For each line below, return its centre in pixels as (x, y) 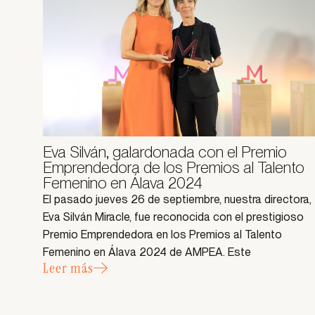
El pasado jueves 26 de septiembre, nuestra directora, (178, 200)
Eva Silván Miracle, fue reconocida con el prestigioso (174, 217)
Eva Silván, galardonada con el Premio (165, 152)
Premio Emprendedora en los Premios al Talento (163, 235)
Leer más (69, 268)
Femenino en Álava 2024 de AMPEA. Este (147, 252)
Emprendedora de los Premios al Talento (174, 168)
